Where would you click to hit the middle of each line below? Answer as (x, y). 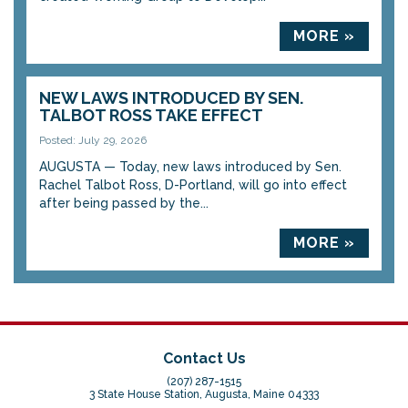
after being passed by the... (124, 203)
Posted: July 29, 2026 (93, 140)
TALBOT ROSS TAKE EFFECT (151, 115)
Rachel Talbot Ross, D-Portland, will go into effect (193, 184)
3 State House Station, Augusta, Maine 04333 (204, 394)
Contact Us (204, 358)
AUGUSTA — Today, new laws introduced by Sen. (190, 166)
